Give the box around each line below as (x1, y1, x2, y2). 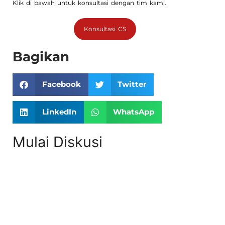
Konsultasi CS (84, 25, 126, 33)
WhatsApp (113, 107, 154, 117)
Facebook (42, 79, 81, 89)
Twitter (118, 79, 146, 89)
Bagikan (13, 48, 69, 65)
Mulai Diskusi (13, 133, 102, 151)
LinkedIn (42, 107, 76, 117)
